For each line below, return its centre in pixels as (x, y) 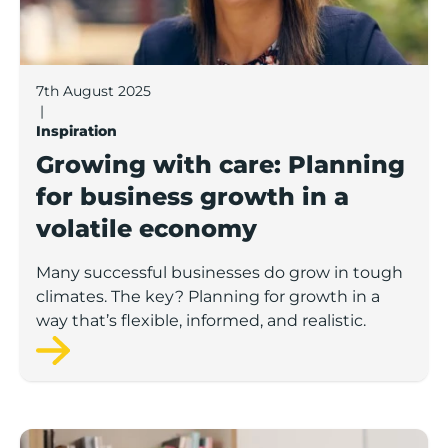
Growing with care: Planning (220, 164)
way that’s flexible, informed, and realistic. (201, 320)
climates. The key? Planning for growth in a (208, 296)
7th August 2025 (93, 90)
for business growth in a (192, 196)
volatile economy (146, 228)
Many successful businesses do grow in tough (219, 272)
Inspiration (76, 130)
